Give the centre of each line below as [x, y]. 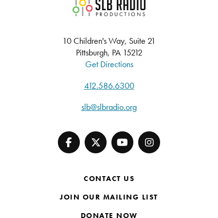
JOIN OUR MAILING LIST [109, 197]
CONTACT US [109, 179]
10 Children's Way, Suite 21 [109, 41]
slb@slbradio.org [109, 107]
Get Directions [109, 64]
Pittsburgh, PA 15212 [109, 52]
